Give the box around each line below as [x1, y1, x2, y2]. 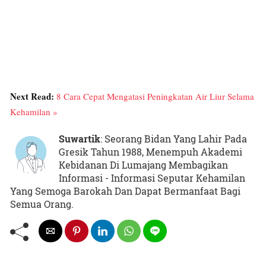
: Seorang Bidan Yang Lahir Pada [100, 132, 247, 145]
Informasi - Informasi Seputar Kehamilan [59, 172, 245, 185]
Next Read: [10, 90, 56, 103]
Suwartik [59, 132, 100, 145]
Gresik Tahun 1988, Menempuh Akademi [59, 145, 242, 159]
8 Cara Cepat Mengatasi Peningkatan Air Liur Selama [56, 90, 254, 103]
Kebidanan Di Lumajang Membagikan [59, 159, 228, 172]
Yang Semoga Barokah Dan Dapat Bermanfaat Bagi [10, 185, 240, 198]
